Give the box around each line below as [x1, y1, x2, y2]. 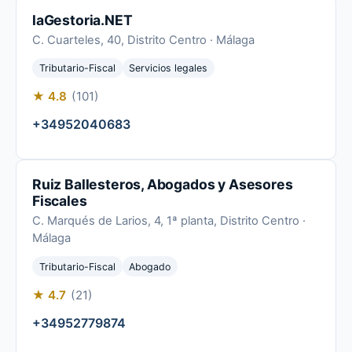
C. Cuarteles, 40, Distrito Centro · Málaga [32, 32, 255, 47]
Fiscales [32, 192, 87, 210]
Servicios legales [129, 62, 208, 75]
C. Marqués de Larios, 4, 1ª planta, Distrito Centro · [32, 214, 306, 229]
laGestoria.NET [32, 11, 133, 28]
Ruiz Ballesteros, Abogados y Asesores [32, 176, 293, 193]
